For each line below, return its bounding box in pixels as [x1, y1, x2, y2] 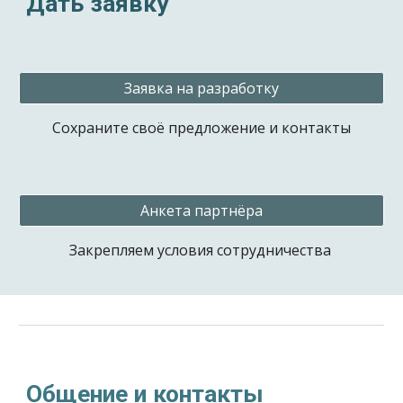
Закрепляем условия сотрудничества [68, 240, 335, 260]
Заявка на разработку [124, 78, 279, 98]
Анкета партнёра [140, 201, 263, 220]
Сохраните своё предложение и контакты [52, 118, 351, 138]
